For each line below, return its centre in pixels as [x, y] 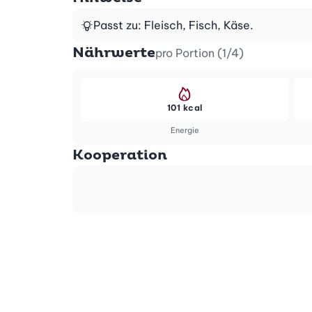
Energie [185, 130]
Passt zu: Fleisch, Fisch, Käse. [174, 25]
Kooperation [120, 155]
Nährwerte [114, 53]
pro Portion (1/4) [200, 53]
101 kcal [185, 107]
